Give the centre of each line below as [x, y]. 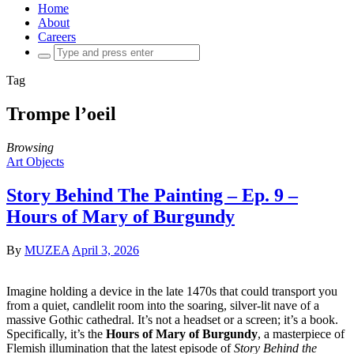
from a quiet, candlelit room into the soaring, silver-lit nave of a [163, 305]
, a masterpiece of [301, 333]
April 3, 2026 [105, 250]
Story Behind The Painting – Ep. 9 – [152, 195]
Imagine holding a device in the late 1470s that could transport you [172, 291]
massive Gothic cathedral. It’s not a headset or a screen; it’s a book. [172, 319]
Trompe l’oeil [61, 113]
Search [54, 50]
